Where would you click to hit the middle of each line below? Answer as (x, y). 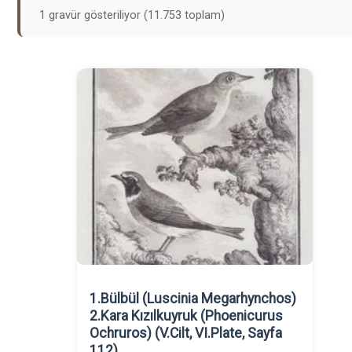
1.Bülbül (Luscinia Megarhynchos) (193, 299)
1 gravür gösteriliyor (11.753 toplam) (132, 15)
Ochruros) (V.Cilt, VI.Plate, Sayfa (186, 333)
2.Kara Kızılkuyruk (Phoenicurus (186, 316)
